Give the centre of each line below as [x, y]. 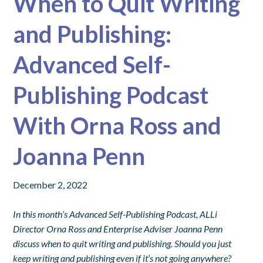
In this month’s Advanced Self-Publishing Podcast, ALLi [115, 214]
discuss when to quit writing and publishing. [94, 243]
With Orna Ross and [117, 125]
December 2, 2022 [50, 184]
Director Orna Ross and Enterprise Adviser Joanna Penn [118, 228]
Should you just [203, 243]
